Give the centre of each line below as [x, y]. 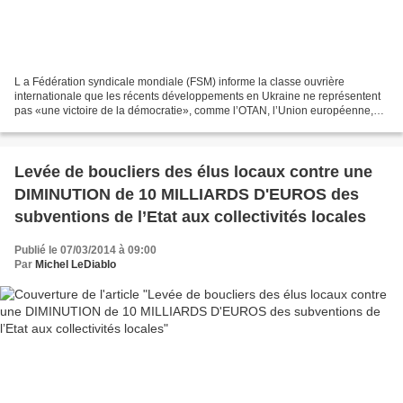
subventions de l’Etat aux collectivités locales [190, 217]
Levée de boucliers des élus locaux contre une [193, 172]
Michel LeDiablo [76, 265]
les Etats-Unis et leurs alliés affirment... [108, 125]
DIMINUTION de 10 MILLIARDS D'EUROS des [187, 195]
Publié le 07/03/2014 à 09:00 [85, 251]
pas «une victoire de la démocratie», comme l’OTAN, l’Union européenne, [194, 111]
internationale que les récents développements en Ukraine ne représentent [197, 97]
